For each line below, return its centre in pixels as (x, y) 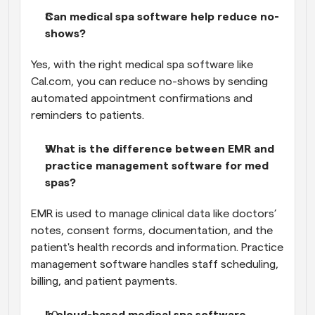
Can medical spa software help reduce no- (162, 17)
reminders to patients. (88, 115)
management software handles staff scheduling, (155, 264)
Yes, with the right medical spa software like (142, 64)
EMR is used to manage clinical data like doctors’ (154, 213)
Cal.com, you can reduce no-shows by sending (149, 81)
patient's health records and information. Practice (157, 247)
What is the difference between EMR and (160, 149)
